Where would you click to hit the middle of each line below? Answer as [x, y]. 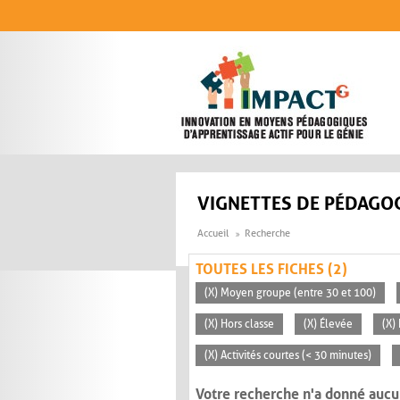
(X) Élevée [328, 325]
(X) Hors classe [239, 325]
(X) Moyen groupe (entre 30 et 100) [290, 293]
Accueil [213, 234]
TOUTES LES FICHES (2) [271, 270]
